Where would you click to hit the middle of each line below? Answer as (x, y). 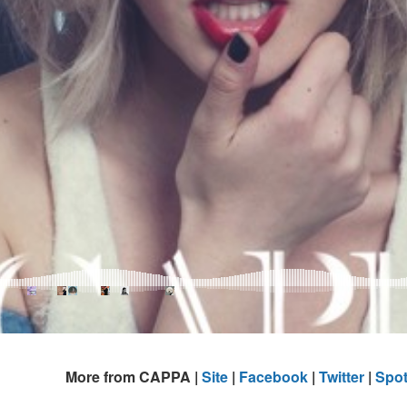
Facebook (273, 377)
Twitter (341, 377)
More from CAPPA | (133, 377)
